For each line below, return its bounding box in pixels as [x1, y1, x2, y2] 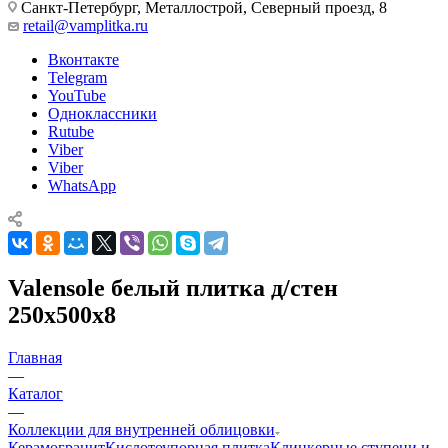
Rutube [48, 122, 94, 140]
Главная [8, 348, 62, 366]
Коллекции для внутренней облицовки [8, 420, 275, 438]
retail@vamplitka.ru [23, 16, 148, 34]
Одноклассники [48, 104, 157, 122]
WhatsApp [48, 176, 116, 194]
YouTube [48, 86, 106, 104]
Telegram [48, 68, 107, 86]
